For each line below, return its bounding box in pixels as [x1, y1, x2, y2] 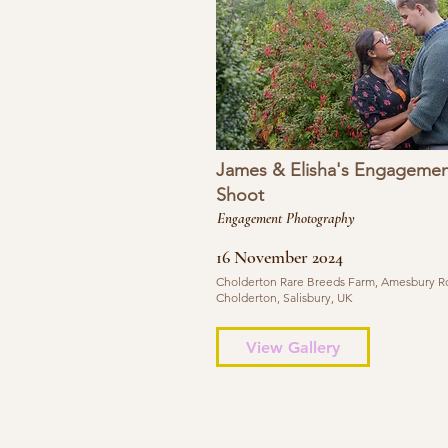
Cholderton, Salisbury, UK [215, 290, 352, 305]
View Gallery [245, 337, 340, 357]
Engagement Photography [216, 209, 355, 227]
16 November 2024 [215, 246, 343, 268]
